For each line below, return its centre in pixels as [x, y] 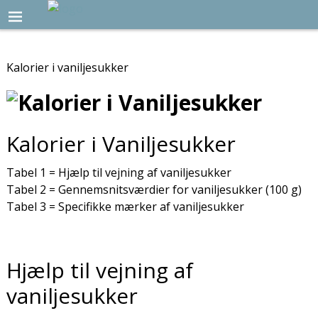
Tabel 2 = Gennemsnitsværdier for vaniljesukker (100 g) [154, 190]
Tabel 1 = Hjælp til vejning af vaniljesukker [119, 173]
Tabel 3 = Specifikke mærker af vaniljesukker [125, 207]
